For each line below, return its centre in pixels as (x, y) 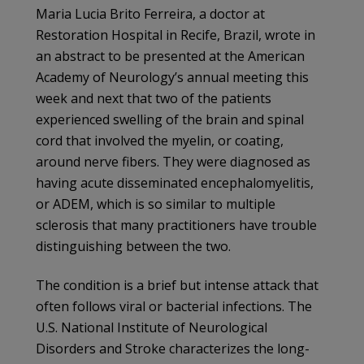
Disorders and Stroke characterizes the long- (173, 348)
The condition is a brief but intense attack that (177, 285)
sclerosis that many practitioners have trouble (176, 225)
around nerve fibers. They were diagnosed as (173, 161)
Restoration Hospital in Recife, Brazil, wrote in (175, 35)
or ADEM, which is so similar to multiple (156, 204)
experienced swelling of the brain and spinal (170, 119)
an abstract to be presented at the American (170, 56)
